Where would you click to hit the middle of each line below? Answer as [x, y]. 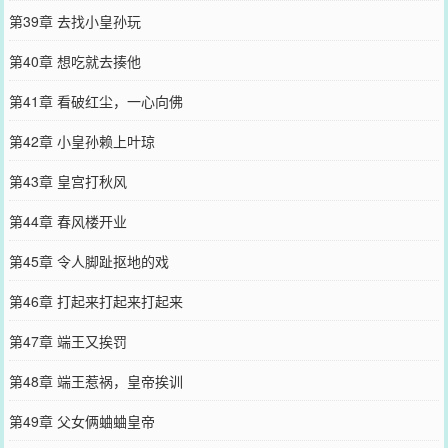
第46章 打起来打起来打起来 [95, 300]
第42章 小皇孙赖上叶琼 [81, 140]
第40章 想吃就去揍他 [74, 60]
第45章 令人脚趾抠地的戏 [88, 260]
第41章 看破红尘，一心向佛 [95, 100]
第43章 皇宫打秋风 [67, 180]
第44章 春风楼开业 [67, 220]
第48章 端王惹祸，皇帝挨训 [95, 380]
